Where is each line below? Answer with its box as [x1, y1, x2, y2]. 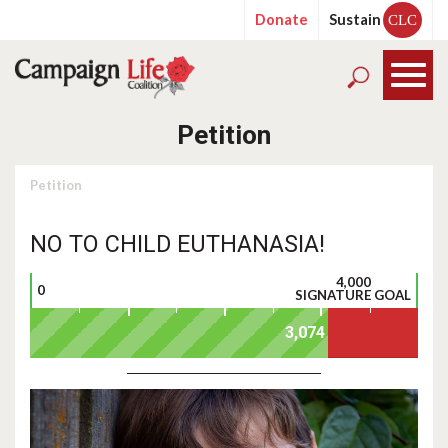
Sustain [329, 11, 381, 28]
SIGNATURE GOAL [295, 287, 411, 303]
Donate [255, 11, 308, 28]
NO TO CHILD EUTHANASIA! [30, 230, 325, 258]
